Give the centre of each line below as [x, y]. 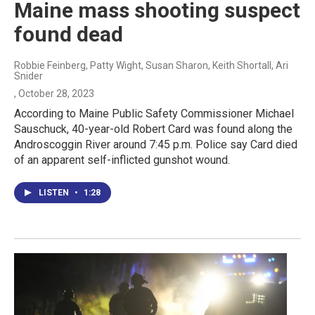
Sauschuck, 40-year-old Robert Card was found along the [153, 129]
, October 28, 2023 [54, 93]
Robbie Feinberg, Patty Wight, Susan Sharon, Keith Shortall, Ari [151, 65]
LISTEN [55, 192]
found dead [69, 34]
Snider [28, 76]
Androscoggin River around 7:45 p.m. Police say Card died [156, 144]
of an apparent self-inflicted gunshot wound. [122, 160]
